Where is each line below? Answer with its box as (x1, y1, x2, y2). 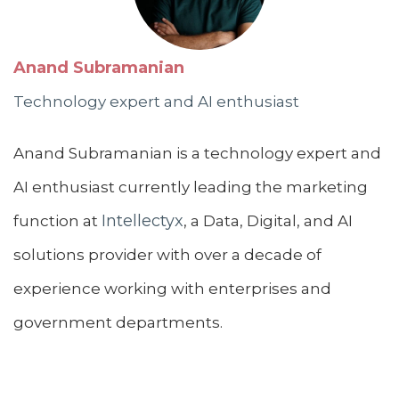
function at (13, 211, 102, 230)
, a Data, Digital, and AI (183, 211, 353, 230)
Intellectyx (102, 210, 183, 231)
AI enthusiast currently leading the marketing (13, 177, 368, 196)
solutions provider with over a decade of (13, 245, 322, 264)
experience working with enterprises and (13, 279, 331, 297)
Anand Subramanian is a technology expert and (13, 143, 381, 162)
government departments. (13, 313, 223, 331)
